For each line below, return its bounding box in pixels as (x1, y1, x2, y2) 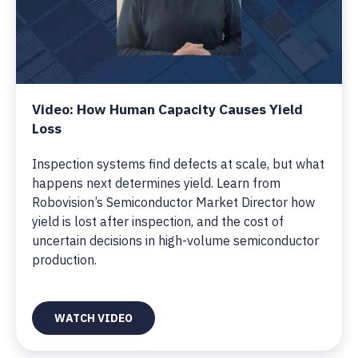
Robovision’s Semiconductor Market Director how (32, 194, 315, 210)
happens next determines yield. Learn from (32, 175, 280, 191)
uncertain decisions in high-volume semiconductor (32, 233, 319, 249)
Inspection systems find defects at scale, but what (32, 156, 324, 172)
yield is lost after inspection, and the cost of (32, 213, 284, 229)
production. (32, 252, 97, 268)
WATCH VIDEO (54, 311, 133, 325)
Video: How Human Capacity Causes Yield (32, 100, 303, 118)
